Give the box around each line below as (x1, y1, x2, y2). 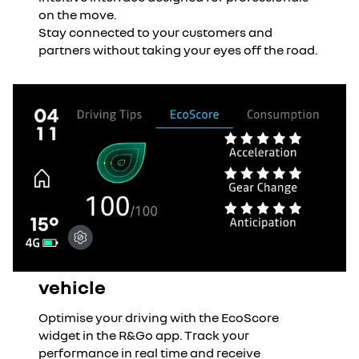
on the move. (38, 6, 116, 22)
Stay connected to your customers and (38, 24, 272, 40)
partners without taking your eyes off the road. (38, 42, 317, 58)
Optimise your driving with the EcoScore (38, 309, 279, 325)
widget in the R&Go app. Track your (38, 327, 249, 343)
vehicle (38, 275, 106, 298)
